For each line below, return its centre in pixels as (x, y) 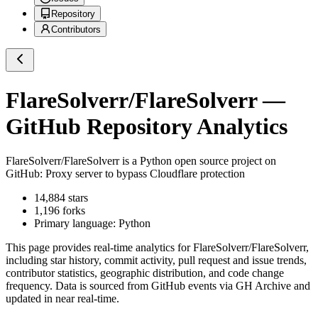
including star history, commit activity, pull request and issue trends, (156, 261)
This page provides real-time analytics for (99, 248)
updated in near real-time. (62, 299)
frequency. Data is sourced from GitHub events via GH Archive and (158, 286)
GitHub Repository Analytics (147, 126)
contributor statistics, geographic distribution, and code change (145, 273)
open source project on (224, 161)
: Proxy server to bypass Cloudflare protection (142, 174)
